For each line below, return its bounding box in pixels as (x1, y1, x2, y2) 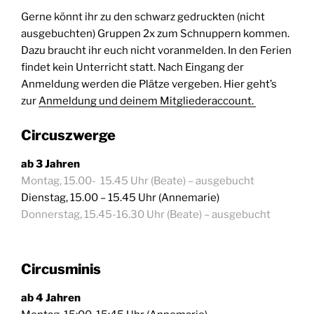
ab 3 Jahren (21, 157, 80, 170)
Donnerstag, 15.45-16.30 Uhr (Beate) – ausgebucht (21, 207, 271, 221)
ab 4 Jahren (21, 292, 81, 305)
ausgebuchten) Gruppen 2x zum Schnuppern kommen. (21, 27, 289, 41)
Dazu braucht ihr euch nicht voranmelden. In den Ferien (21, 44, 292, 57)
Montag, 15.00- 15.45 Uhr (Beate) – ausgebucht (21, 174, 254, 187)
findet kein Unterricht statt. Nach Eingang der (21, 61, 244, 74)
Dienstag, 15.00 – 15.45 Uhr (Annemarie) (21, 191, 219, 204)
